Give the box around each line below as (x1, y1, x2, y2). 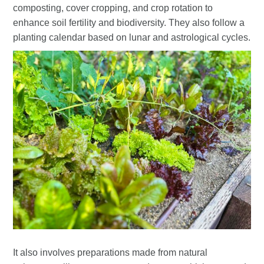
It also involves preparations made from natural (13, 247, 208, 258)
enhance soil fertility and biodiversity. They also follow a (13, 18, 245, 28)
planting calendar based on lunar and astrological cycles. (13, 32, 251, 43)
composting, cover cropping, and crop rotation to (13, 3, 213, 14)
